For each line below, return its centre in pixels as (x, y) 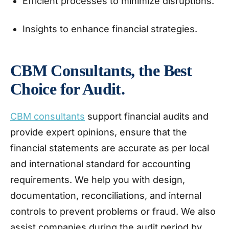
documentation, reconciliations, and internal (106, 196)
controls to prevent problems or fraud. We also (113, 211)
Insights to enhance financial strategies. (111, 29)
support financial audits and (147, 116)
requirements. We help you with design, (98, 180)
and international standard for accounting (100, 164)
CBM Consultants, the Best (101, 71)
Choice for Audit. (70, 89)
